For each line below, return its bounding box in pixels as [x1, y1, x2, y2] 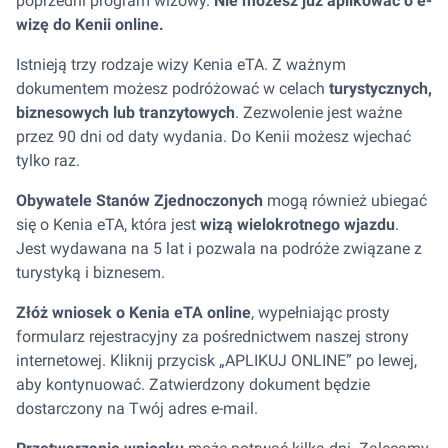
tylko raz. [16, 151, 80, 170]
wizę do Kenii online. [16, 15, 164, 34]
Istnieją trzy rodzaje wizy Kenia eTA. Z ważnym [16, 55, 346, 74]
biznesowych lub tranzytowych [16, 103, 235, 122]
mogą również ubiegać [263, 191, 427, 210]
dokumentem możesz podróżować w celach [16, 79, 329, 98]
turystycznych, [329, 79, 432, 98]
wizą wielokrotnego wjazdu [200, 215, 395, 234]
